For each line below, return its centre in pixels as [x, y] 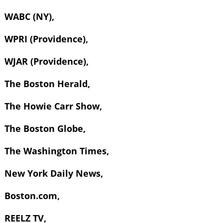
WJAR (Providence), [46, 61]
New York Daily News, [54, 173]
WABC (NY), [29, 17]
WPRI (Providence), [46, 39]
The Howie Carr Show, [53, 106]
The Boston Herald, [47, 84]
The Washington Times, [56, 151]
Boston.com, [32, 196]
